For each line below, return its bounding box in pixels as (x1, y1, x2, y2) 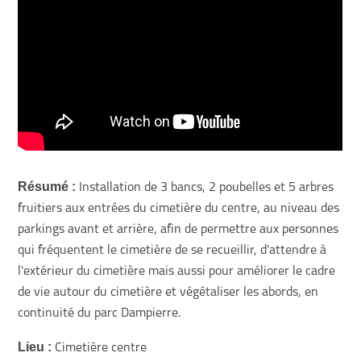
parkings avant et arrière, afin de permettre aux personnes (18, 222, 339, 236)
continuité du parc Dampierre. (18, 306, 181, 320)
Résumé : (18, 179, 77, 193)
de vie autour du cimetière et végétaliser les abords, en (18, 285, 319, 299)
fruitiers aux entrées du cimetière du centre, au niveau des (18, 201, 340, 215)
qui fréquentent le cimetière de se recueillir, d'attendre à (18, 243, 327, 257)
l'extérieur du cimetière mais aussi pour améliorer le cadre (18, 264, 336, 278)
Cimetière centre (52, 341, 147, 355)
